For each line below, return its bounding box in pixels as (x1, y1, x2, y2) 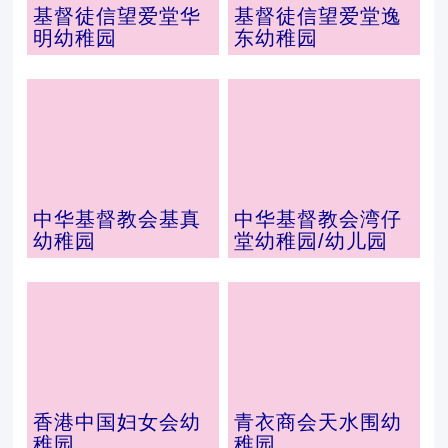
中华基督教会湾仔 (233, 208, 402, 230)
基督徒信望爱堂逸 (233, 5, 402, 27)
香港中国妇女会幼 (33, 411, 202, 433)
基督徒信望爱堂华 (33, 5, 202, 27)
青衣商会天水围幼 (233, 411, 402, 433)
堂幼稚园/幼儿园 (233, 230, 388, 252)
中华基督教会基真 (33, 208, 202, 230)
